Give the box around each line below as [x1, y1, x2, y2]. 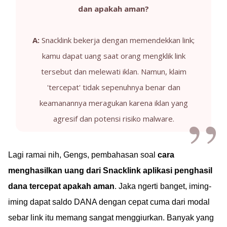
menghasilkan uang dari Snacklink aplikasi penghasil [8, 166, 212, 175]
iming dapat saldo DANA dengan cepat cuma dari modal [8, 198, 210, 206]
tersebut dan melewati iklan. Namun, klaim [41, 66, 186, 77]
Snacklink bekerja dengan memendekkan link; [40, 35, 195, 45]
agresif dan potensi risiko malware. [53, 113, 174, 124]
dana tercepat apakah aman [8, 182, 115, 191]
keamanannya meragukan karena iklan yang [39, 98, 188, 108]
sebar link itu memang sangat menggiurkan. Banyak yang [8, 213, 214, 222]
